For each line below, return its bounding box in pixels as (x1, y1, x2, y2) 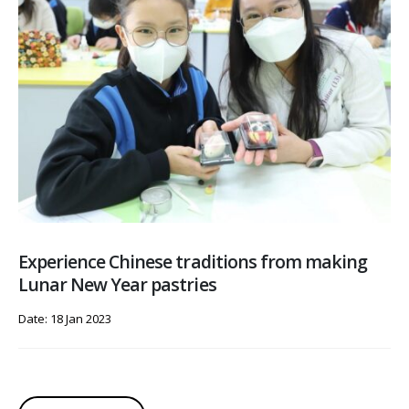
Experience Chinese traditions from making (18, 248, 368, 274)
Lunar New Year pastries (18, 271, 216, 297)
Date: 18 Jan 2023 (18, 309, 111, 327)
